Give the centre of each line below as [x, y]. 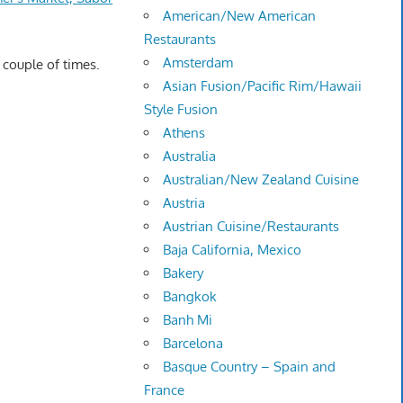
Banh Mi [188, 320]
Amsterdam [198, 63]
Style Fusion [181, 110]
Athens [184, 133]
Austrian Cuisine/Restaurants [251, 227]
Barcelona [193, 344]
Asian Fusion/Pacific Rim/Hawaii [263, 86]
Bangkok [190, 297]
